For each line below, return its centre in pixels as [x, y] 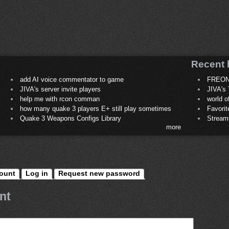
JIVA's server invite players [60, 89]
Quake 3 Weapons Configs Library [70, 119]
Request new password [99, 173]
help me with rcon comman [60, 99]
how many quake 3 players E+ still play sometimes [95, 109]
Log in [37, 173]
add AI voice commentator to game [72, 80]
